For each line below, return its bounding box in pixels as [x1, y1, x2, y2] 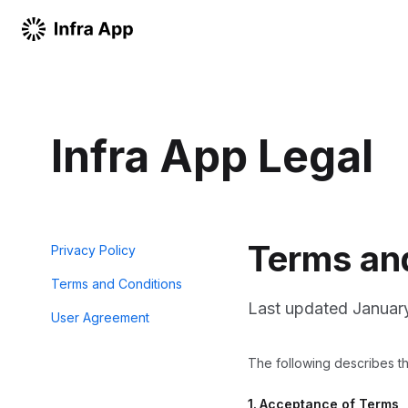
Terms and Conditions [51, 276, 182, 291]
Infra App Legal [51, 129, 373, 183]
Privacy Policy [51, 242, 136, 258]
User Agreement [51, 310, 149, 325]
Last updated [248, 299, 352, 318]
